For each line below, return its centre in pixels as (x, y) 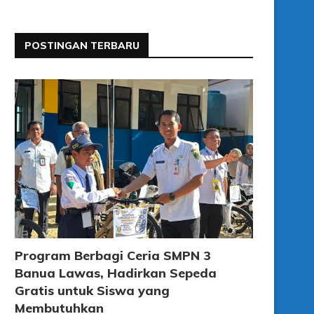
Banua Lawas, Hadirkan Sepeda (116, 273)
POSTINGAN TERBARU (82, 46)
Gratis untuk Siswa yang (92, 290)
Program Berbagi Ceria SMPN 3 (113, 255)
